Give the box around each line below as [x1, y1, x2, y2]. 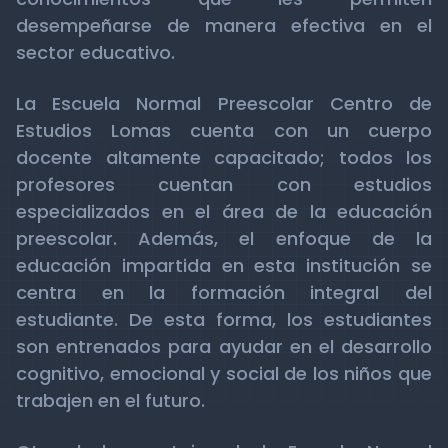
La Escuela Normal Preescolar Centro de [16, 91, 432, 116]
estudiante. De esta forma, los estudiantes [16, 307, 432, 332]
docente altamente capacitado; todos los [16, 145, 432, 170]
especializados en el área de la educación [16, 199, 432, 224]
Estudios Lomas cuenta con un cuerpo [16, 118, 432, 143]
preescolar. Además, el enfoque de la [16, 226, 432, 251]
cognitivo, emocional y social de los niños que [16, 361, 432, 386]
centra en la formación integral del [16, 280, 432, 305]
